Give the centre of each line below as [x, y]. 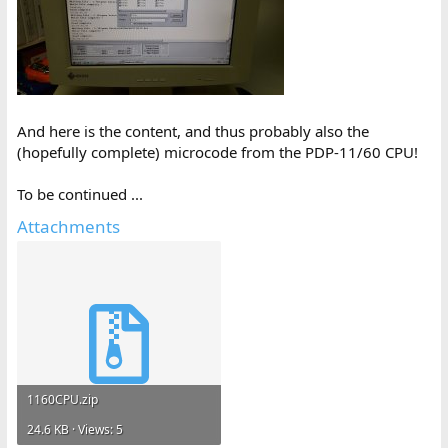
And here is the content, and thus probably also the [192, 130]
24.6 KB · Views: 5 [74, 430]
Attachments [68, 226]
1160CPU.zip [62, 400]
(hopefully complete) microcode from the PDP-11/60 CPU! [217, 151]
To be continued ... [79, 193]
